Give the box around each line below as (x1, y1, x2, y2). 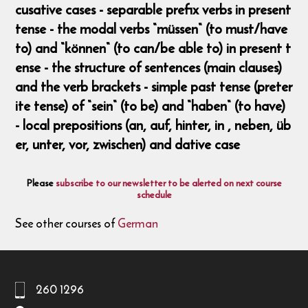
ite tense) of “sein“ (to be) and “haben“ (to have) (15, 95, 286, 117)
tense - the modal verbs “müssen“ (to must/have (15, 18, 288, 40)
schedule (136, 187, 172, 203)
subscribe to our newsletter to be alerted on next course (55, 175, 282, 191)
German (118, 214, 159, 232)
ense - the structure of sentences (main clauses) (15, 56, 283, 78)
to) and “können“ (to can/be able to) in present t (15, 37, 291, 59)
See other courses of (15, 214, 118, 232)
